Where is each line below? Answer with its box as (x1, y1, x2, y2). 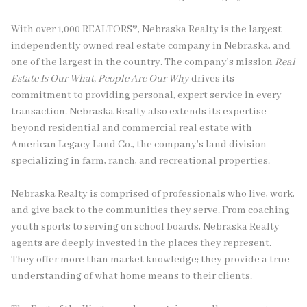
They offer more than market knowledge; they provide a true (11, 253, 290, 266)
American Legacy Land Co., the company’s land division (11, 138, 267, 151)
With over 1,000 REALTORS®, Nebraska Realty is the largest (11, 23, 282, 36)
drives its (189, 72, 234, 85)
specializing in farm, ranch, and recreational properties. (11, 154, 270, 167)
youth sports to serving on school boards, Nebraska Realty (11, 220, 280, 233)
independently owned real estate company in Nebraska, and (11, 39, 291, 52)
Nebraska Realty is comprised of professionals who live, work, (11, 187, 295, 200)
